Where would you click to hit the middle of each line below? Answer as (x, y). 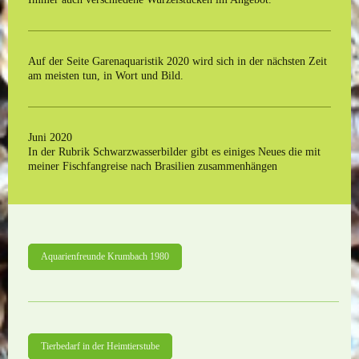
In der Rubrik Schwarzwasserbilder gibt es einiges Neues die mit (174, 151)
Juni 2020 (50, 137)
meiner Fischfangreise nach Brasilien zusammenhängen (154, 166)
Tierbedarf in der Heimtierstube (100, 346)
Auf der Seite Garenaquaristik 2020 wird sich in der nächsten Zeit (177, 61)
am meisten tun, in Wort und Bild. (106, 75)
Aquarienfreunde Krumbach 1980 (105, 256)
